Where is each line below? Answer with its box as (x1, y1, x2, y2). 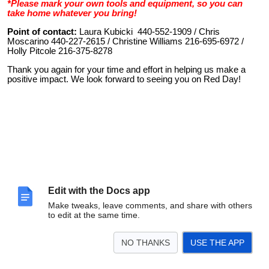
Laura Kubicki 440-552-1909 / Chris (79, 26, 220, 37)
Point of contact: (7, 26, 79, 37)
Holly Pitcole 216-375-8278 (7, 46, 112, 56)
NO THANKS (121, 238, 170, 247)
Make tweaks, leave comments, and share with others (48, 201, 252, 210)
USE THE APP (190, 238, 244, 247)
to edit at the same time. (48, 210, 140, 220)
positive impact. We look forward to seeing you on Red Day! (7, 74, 241, 84)
